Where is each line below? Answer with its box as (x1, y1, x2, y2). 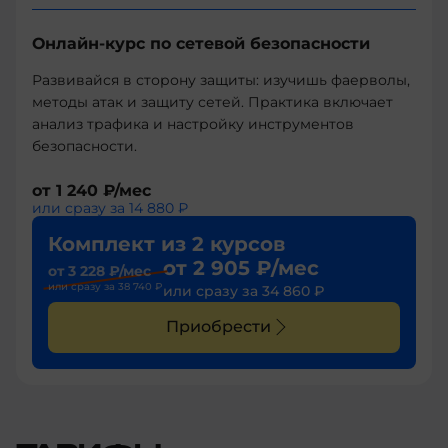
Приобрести (165, 317, 271, 337)
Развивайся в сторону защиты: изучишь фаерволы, (32, 70, 410, 89)
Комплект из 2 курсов (48, 231, 285, 256)
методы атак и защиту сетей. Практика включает (32, 92, 393, 111)
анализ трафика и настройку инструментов (32, 114, 354, 133)
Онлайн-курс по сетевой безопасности (32, 33, 370, 53)
